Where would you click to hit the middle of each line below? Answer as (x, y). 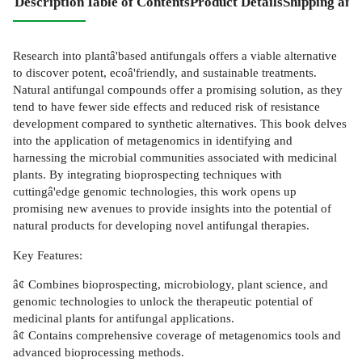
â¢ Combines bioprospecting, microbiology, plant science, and (170, 284)
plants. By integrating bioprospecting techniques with (147, 175)
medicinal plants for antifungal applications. (124, 318)
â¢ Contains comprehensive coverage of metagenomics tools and (177, 335)
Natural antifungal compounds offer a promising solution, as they (178, 90)
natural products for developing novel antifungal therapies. (161, 225)
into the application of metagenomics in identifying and (153, 141)
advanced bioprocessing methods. (99, 351)
